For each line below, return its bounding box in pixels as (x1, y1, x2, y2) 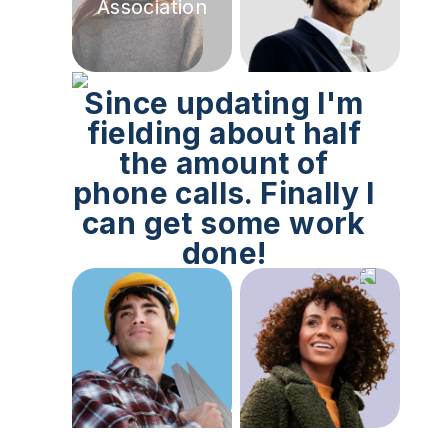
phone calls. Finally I (73, 174, 375, 211)
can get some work (82, 204, 366, 241)
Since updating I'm (84, 84, 364, 121)
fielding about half (86, 114, 362, 151)
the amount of (119, 144, 329, 181)
